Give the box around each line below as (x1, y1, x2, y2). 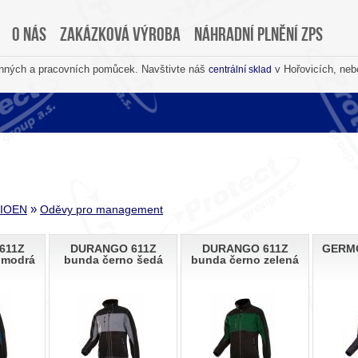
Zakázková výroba (59, 26, 181, 46)
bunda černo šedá (63, 253, 163, 267)
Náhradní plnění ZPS (193, 26, 323, 46)
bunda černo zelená (191, 253, 299, 267)
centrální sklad (209, 65, 272, 74)
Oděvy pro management (40, 203, 163, 216)
